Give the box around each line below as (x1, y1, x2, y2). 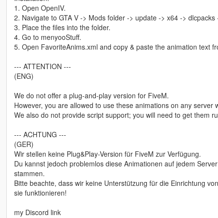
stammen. (14, 168, 45, 179)
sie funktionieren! (14, 188, 67, 198)
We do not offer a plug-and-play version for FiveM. (14, 91, 169, 101)
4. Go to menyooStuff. (14, 32, 81, 42)
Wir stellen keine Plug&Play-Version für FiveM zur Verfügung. (14, 149, 201, 159)
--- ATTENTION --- (14, 61, 71, 72)
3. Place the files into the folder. (14, 22, 110, 33)
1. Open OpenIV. (14, 3, 66, 13)
